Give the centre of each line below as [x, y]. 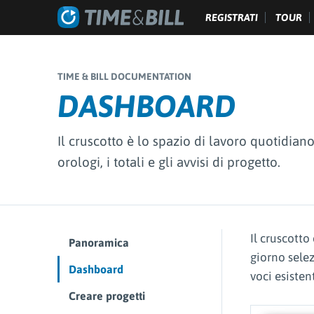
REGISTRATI [232, 18]
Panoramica [99, 243]
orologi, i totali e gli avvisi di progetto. [169, 162]
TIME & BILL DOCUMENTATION [124, 76]
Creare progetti [107, 296]
